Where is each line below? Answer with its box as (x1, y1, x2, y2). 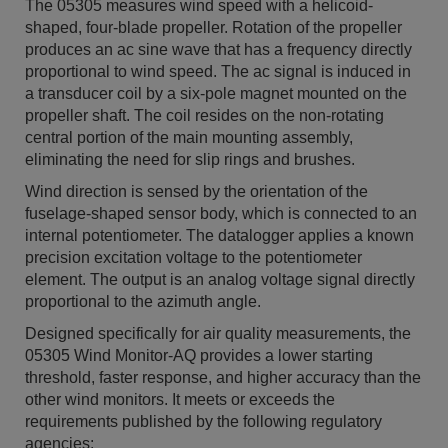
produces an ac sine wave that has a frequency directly (25, 41, 361, 58)
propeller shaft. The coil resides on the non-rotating (25, 107, 166, 124)
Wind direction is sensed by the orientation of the (25, 183, 368, 200)
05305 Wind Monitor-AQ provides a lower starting (25, 347, 115, 364)
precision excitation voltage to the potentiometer (25, 249, 265, 266)
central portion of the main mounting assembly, (25, 129, 282, 146)
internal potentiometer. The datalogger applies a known (25, 227, 218, 244)
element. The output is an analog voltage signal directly (25, 271, 415, 288)
